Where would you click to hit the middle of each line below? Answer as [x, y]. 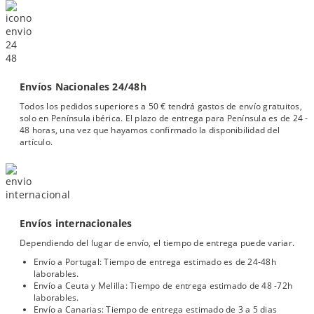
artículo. [36, 142]
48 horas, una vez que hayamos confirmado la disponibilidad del [150, 130]
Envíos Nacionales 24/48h [83, 87]
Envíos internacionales [76, 224]
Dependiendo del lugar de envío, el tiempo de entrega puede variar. [157, 243]
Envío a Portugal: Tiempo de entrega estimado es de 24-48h [155, 262]
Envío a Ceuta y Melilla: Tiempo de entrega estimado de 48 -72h [163, 286]
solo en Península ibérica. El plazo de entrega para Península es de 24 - [164, 118]
